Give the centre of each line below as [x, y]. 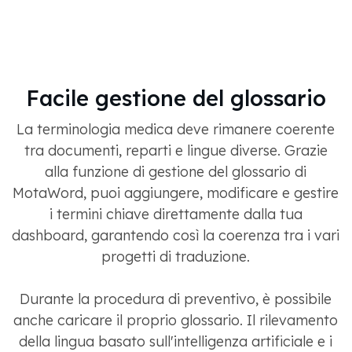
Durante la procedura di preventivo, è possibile [176, 299]
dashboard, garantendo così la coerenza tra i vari [176, 236]
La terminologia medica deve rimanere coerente [176, 130]
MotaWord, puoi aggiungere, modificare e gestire [176, 193]
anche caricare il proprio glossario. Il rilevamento [176, 321]
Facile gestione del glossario [176, 99]
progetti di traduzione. [176, 257]
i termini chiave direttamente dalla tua [176, 214]
